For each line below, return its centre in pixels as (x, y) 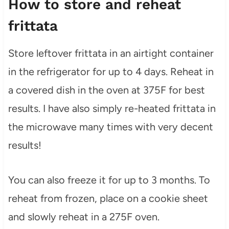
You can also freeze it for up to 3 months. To (109, 180)
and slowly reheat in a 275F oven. (84, 217)
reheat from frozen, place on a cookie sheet (108, 199)
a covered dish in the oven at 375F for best (106, 90)
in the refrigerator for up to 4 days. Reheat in (111, 72)
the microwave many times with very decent (110, 127)
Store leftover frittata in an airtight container (111, 53)
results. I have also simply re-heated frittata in (112, 109)
